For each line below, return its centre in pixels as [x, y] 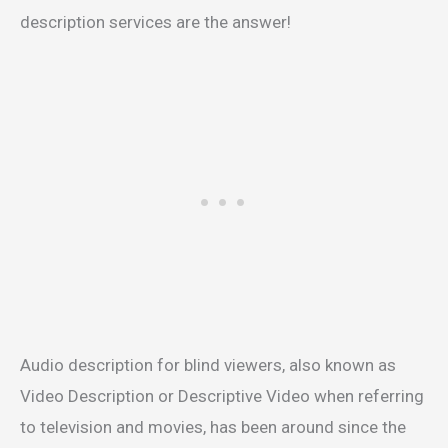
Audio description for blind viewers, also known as [208, 365]
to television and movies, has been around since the [213, 427]
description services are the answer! [155, 22]
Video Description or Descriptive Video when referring [222, 396]
